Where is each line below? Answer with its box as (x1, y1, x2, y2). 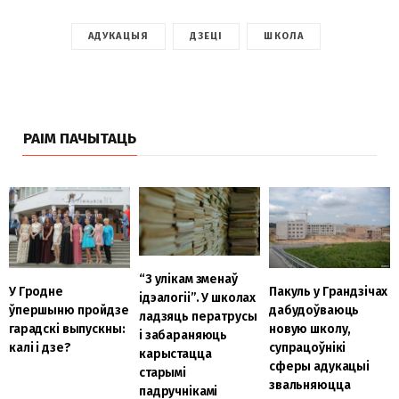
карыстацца (138, 346, 212, 362)
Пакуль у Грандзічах (268, 283, 388, 299)
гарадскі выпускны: (9, 321, 126, 337)
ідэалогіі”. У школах (138, 289, 256, 305)
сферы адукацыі (268, 358, 370, 374)
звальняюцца (268, 377, 351, 393)
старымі (138, 364, 187, 380)
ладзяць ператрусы (138, 308, 257, 324)
